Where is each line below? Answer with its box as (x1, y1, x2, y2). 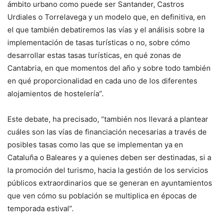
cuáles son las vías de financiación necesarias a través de (7, 127, 207, 137)
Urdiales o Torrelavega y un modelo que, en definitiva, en (7, 12, 206, 22)
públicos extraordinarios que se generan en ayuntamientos (7, 178, 212, 188)
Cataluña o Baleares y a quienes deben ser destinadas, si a (7, 153, 211, 162)
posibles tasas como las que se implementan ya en (7, 140, 183, 149)
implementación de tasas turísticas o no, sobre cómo (7, 38, 190, 47)
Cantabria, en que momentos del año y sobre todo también (7, 63, 211, 73)
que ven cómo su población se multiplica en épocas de (7, 191, 197, 200)
